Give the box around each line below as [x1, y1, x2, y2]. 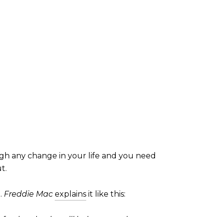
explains [55, 189, 86, 199]
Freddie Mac [4, 189, 53, 199]
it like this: [86, 189, 125, 199]
